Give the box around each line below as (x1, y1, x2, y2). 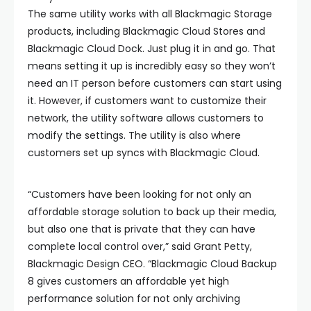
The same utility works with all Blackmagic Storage (28, 7, 272, 21)
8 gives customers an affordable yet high (28, 274, 229, 288)
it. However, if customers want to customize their (28, 94, 267, 108)
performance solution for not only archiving (28, 292, 240, 305)
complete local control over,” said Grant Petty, (28, 239, 252, 253)
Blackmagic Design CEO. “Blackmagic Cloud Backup (28, 257, 277, 271)
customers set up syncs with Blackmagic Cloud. (28, 146, 260, 160)
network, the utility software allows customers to (28, 111, 264, 125)
